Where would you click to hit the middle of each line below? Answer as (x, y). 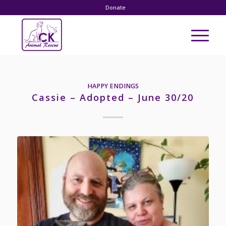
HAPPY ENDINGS (113, 86)
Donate (115, 7)
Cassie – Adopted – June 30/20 (113, 97)
